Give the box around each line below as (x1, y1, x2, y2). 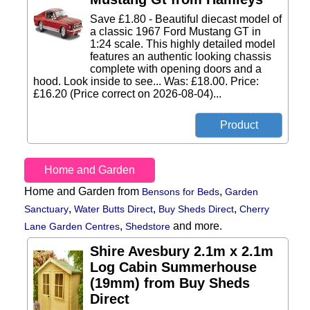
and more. (170, 220, 222, 232)
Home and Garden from (24, 185, 142, 197)
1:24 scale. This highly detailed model (90, 38, 275, 50)
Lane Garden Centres (24, 221, 120, 232)
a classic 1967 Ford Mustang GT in (90, 26, 261, 37)
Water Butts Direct (74, 203, 153, 215)
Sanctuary (24, 203, 69, 215)
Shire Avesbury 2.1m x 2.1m (90, 244, 273, 259)
